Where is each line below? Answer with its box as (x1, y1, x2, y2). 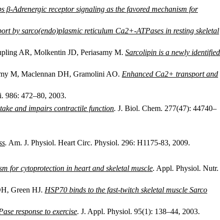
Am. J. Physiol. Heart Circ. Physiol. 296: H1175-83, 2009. (7, 138, 190, 147)
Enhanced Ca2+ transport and (122, 70, 218, 78)
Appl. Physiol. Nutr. (155, 164, 219, 172)
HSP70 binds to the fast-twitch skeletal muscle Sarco (45, 186, 207, 194)
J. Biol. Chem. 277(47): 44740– (116, 104, 217, 112)
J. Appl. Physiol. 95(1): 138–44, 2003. (79, 207, 200, 216)
